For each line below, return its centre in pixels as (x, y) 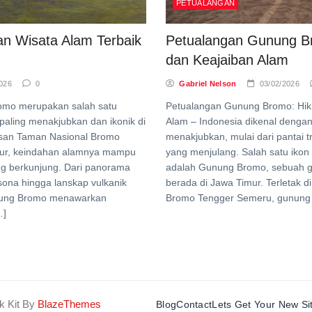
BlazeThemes (69, 304)
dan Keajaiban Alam (227, 60)
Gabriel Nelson (208, 84)
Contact (194, 304)
